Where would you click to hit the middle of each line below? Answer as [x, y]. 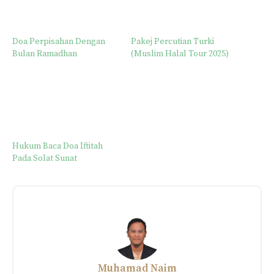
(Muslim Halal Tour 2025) [180, 54]
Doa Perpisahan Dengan [59, 41]
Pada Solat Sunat [45, 159]
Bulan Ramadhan [45, 54]
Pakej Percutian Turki [172, 41]
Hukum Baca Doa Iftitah [57, 146]
